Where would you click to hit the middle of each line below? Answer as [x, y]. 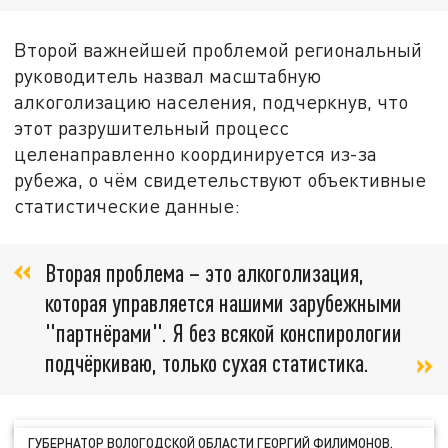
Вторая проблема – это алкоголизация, [204, 273]
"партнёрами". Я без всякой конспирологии [223, 333]
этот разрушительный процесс [152, 127]
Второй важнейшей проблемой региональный [218, 49]
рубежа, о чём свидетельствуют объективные [220, 179]
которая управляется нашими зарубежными [223, 303]
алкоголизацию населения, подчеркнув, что [211, 101]
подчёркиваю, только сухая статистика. [207, 363]
